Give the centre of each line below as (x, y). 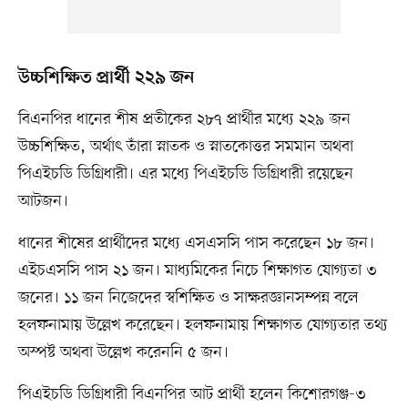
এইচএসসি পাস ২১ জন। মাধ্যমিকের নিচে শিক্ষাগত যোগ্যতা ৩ (197, 271)
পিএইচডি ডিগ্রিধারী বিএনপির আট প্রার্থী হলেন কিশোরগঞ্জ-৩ (192, 395)
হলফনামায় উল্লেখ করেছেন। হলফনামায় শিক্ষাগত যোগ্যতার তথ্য (203, 326)
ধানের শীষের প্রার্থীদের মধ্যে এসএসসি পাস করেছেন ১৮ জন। (196, 244)
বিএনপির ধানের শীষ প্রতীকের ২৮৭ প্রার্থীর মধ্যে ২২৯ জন (184, 120)
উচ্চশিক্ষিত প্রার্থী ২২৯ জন (106, 79)
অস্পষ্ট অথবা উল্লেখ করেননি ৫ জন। (123, 353)
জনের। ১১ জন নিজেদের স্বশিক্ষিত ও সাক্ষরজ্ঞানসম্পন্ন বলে (188, 298)
